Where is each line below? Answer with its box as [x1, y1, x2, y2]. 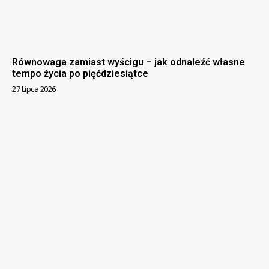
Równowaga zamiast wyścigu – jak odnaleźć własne [12, 56, 245, 68]
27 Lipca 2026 [12, 83, 56, 94]
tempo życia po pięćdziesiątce [12, 67, 148, 79]
